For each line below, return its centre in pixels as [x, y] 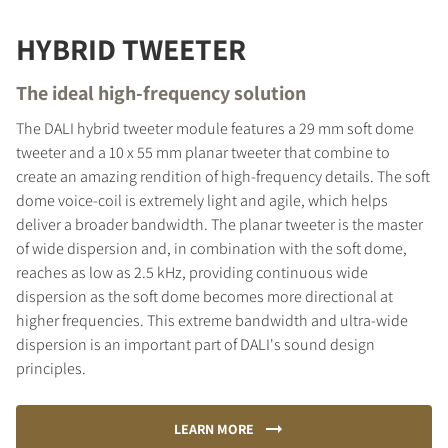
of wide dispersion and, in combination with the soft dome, [211, 248]
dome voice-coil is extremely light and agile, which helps [202, 200]
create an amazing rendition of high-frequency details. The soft [223, 176]
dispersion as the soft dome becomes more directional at [204, 296]
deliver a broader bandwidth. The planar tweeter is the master [219, 224]
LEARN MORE [213, 428]
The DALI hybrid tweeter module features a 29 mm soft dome [215, 128]
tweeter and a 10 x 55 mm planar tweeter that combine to [203, 152]
